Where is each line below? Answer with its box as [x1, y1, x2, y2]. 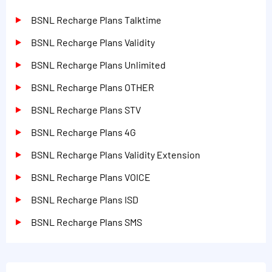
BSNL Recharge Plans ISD [31, 194, 138, 206]
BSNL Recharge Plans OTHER [31, 81, 154, 93]
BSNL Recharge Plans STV [31, 104, 141, 116]
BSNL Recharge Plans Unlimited [31, 59, 166, 71]
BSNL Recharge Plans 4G [31, 126, 136, 138]
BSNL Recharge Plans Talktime [31, 14, 161, 26]
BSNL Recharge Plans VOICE [31, 171, 151, 183]
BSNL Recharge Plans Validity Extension [31, 149, 200, 161]
